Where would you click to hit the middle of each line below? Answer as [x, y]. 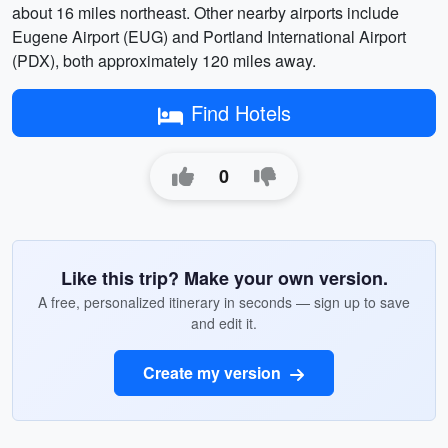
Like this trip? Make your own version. [224, 278]
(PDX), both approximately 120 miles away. [164, 60]
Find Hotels [240, 112]
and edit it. [224, 323]
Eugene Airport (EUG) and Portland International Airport [209, 36]
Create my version [214, 372]
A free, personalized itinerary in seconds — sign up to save [224, 302]
